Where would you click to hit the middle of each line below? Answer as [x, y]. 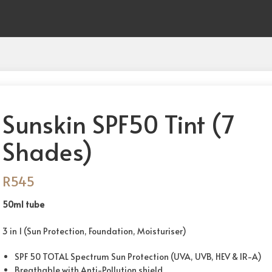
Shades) [48, 151]
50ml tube [23, 204]
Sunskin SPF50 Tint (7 [118, 124]
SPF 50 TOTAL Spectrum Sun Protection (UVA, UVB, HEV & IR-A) [138, 257]
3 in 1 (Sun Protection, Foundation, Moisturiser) [94, 231]
